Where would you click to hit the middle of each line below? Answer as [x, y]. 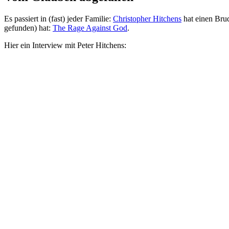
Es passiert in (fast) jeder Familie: [59, 18]
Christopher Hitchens [147, 18]
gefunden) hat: [28, 28]
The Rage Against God [90, 28]
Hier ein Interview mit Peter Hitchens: [65, 45]
